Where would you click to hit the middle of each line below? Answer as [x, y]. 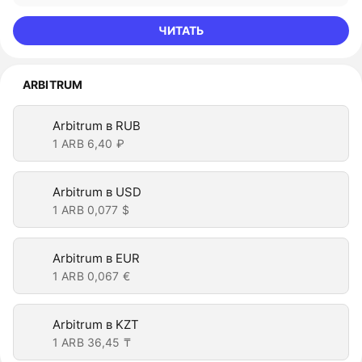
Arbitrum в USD [97, 192]
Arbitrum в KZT [96, 324]
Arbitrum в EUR [96, 258]
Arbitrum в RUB [97, 126]
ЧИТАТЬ [181, 30]
